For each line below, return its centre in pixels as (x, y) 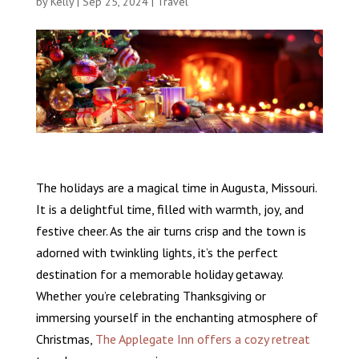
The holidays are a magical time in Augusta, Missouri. (176, 188)
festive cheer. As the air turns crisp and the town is (171, 231)
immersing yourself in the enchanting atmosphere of (177, 318)
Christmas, (65, 339)
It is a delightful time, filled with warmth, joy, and (169, 210)
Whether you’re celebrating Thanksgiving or (151, 296)
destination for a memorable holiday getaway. (159, 274)
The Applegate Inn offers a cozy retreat (202, 339)
